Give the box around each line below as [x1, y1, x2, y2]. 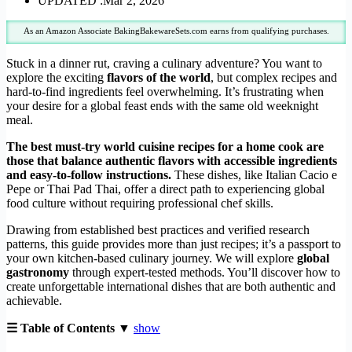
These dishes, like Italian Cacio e [171, 167, 337, 181]
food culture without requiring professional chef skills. [6, 196, 273, 210]
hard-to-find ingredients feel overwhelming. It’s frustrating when [6, 84, 324, 98]
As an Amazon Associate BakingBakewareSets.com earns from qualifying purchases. [23, 25, 329, 35]
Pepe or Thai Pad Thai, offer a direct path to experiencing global [6, 181, 324, 196]
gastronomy [6, 265, 69, 279]
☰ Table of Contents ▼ [6, 321, 130, 335]
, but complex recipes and [211, 70, 337, 84]
